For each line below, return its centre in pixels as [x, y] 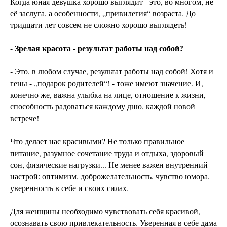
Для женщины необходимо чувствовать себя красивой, [105, 211]
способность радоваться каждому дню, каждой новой [103, 106]
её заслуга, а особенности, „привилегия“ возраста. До [103, 13]
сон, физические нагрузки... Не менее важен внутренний [109, 165]
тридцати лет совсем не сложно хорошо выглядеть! [99, 25]
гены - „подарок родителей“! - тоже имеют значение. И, [107, 83]
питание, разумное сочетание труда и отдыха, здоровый [107, 153]
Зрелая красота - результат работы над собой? [99, 48]
